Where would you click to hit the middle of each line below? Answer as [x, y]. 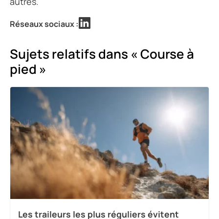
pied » [28, 69]
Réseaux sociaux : [44, 24]
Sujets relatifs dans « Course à [102, 54]
